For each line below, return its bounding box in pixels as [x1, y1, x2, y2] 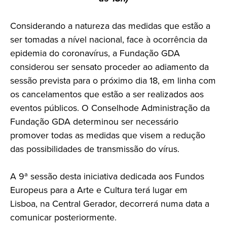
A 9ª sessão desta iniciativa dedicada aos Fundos [10, 169, 204, 183]
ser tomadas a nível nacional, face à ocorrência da [10, 32, 207, 46]
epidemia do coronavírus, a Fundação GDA [10, 46, 180, 60]
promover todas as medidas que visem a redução [10, 128, 205, 142]
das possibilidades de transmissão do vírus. [10, 142, 179, 156]
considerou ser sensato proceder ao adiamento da [10, 60, 209, 73]
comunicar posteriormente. [10, 210, 117, 224]
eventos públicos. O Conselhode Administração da [10, 101, 210, 115]
